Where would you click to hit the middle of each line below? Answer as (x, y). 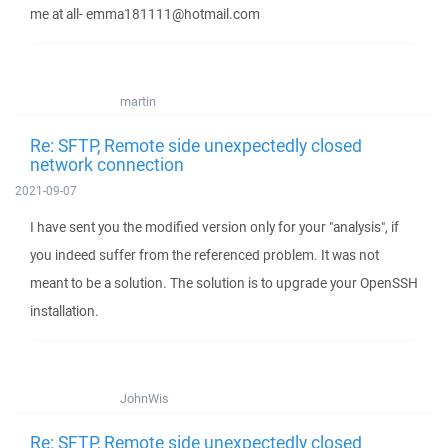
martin (138, 101)
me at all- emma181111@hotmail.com (145, 14)
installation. (64, 311)
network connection (107, 164)
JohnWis (144, 398)
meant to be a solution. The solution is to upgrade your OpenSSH (224, 283)
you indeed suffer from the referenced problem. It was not (204, 255)
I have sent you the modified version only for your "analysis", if (214, 227)
